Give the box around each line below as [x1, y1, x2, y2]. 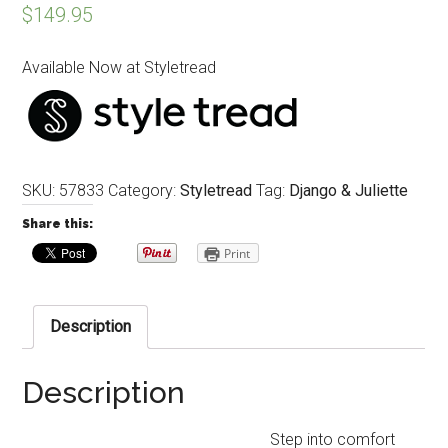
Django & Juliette [289, 181, 409, 201]
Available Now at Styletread [22, 58, 217, 78]
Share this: [22, 217, 94, 232]
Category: [108, 181, 181, 201]
